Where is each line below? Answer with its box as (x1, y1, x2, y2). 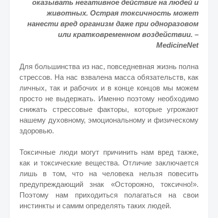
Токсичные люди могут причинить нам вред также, (19, 148, 199, 156)
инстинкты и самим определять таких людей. (19, 201, 171, 210)
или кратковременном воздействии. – (58, 30, 199, 38)
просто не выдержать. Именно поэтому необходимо (19, 94, 199, 103)
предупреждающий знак (19, 180, 111, 188)
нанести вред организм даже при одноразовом (27, 19, 199, 28)
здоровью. (19, 127, 54, 135)
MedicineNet (156, 41, 199, 49)
